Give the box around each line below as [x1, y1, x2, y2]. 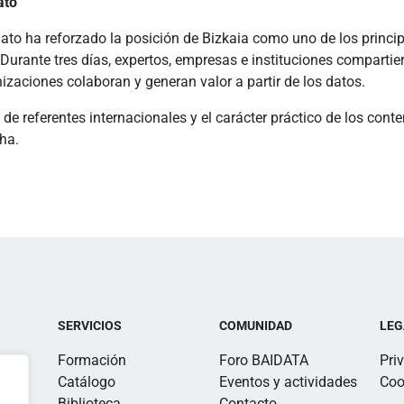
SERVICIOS [58, 318, 122, 333]
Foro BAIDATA [218, 352, 308, 369]
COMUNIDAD [218, 318, 292, 333]
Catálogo [58, 373, 115, 390]
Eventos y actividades [218, 373, 357, 390]
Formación [58, 352, 126, 369]
